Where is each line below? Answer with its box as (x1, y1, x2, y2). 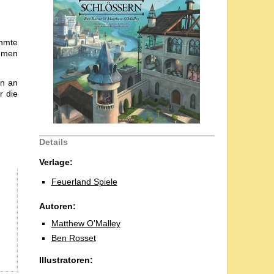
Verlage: (39, 157, 73, 167)
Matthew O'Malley (51, 218, 120, 228)
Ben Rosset (51, 233, 96, 243)
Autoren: (39, 201, 76, 211)
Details (39, 137, 68, 147)
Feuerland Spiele (51, 177, 117, 187)
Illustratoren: (39, 255, 93, 265)
